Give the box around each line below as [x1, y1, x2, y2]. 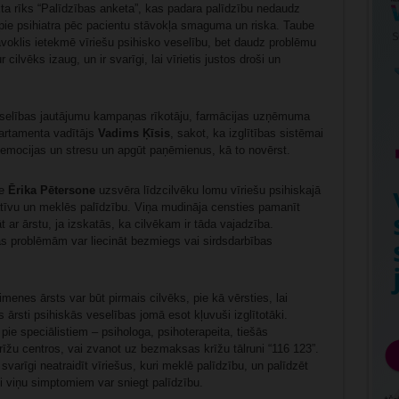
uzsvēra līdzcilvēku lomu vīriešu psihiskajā [94, 183, 321, 198]
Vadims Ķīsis [97, 126, 170, 141]
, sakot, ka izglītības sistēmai [169, 126, 323, 141]
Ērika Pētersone [7, 183, 95, 198]
